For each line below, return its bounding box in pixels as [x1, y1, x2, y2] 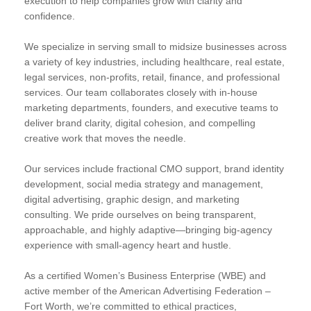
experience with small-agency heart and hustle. [24, 239, 231, 251]
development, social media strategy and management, [24, 178, 263, 190]
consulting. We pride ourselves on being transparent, [24, 208, 256, 220]
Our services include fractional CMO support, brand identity [24, 162, 284, 174]
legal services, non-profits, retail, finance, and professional [24, 71, 280, 83]
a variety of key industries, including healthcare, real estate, [24, 56, 285, 67]
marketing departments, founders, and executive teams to [24, 101, 278, 113]
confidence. [24, 10, 75, 22]
